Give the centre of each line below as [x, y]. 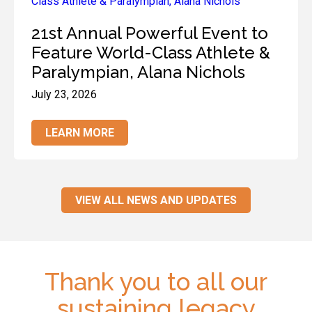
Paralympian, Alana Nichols [138, 72]
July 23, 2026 [64, 94]
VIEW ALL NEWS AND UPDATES [156, 200]
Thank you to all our [156, 281]
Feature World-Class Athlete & [151, 52]
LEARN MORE [80, 132]
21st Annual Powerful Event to [150, 33]
